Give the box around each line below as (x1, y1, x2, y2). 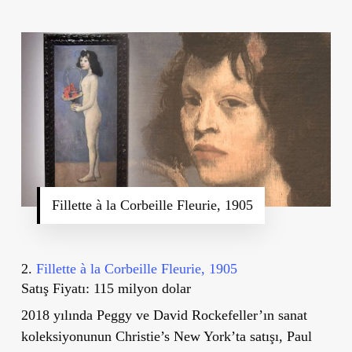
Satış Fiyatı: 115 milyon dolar (20, 280, 191, 296)
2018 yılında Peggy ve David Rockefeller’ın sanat (20, 306, 307, 323)
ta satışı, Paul (235, 328, 312, 344)
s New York (163, 328, 231, 344)
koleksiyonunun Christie (20, 328, 160, 344)
